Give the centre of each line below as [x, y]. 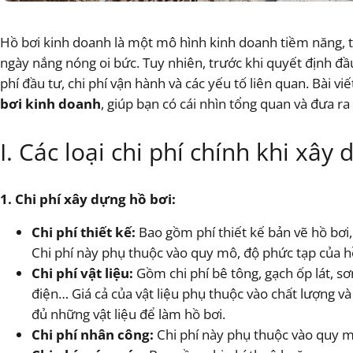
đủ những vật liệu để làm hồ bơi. [128, 314]
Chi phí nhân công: [93, 335]
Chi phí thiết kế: [84, 232]
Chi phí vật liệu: [82, 273]
